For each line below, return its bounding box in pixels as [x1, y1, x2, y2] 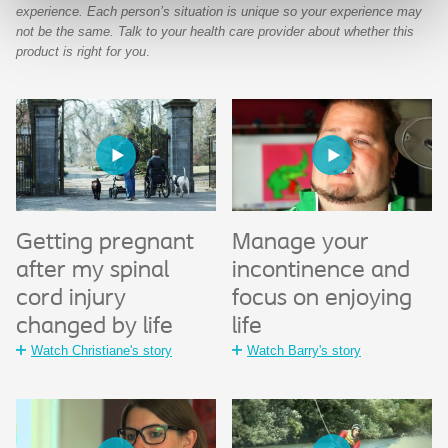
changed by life [16, 315, 173, 340]
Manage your [232, 231, 369, 256]
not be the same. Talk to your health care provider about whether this [16, 23, 414, 39]
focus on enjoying [232, 287, 412, 312]
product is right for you [16, 43, 146, 59]
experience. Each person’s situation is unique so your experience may [16, 3, 422, 19]
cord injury [16, 287, 126, 312]
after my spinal [16, 259, 169, 284]
